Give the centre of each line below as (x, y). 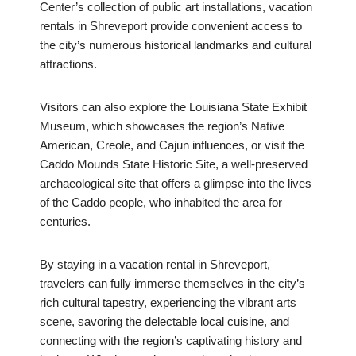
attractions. (68, 64)
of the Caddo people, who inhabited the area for (161, 203)
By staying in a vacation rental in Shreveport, (155, 265)
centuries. (65, 222)
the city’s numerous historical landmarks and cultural (176, 45)
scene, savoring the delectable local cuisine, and (164, 322)
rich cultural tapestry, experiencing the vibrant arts (168, 303)
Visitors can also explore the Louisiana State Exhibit (173, 107)
